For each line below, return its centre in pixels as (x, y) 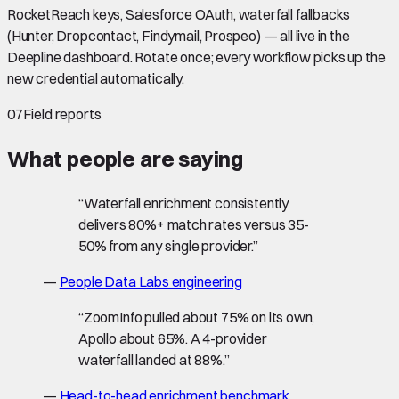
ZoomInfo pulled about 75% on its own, (199, 317)
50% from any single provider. (166, 245)
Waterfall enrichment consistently (186, 203)
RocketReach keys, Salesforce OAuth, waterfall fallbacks (179, 14)
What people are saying (126, 158)
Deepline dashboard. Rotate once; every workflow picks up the (196, 57)
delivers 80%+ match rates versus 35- (194, 224)
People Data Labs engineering (151, 281)
